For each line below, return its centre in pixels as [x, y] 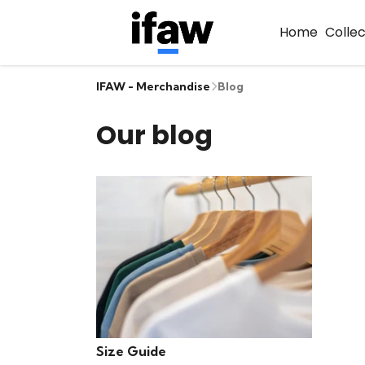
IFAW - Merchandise [153, 86]
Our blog [154, 135]
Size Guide [131, 351]
